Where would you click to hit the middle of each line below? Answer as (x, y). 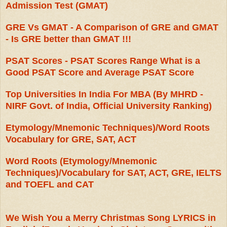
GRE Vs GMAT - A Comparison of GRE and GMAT (112, 28)
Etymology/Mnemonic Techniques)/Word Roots (108, 128)
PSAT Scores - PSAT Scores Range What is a (103, 61)
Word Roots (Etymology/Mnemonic (81, 161)
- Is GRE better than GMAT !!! (68, 39)
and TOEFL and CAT (50, 185)
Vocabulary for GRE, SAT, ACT (71, 140)
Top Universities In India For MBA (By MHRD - (104, 94)
